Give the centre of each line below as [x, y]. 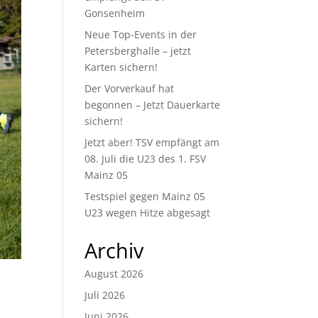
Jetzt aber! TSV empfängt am [152, 143]
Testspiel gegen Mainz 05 [145, 197]
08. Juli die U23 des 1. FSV [146, 159]
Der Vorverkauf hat [130, 89]
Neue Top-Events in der [141, 35]
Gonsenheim [115, 13]
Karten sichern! [121, 67]
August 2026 [114, 274]
